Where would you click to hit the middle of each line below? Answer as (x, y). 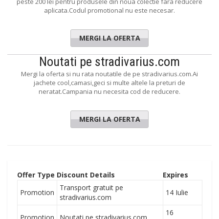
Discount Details (86, 175)
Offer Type (36, 175)
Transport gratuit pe (91, 187)
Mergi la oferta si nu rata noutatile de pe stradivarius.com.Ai (109, 74)
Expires (175, 175)
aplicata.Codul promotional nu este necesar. (109, 10)
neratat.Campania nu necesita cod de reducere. (109, 91)
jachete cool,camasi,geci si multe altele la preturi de (109, 83)
